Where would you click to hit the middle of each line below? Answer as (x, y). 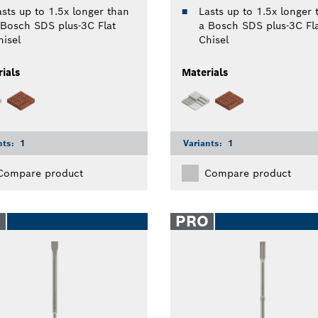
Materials (204, 72)
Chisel (213, 39)
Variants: (204, 143)
